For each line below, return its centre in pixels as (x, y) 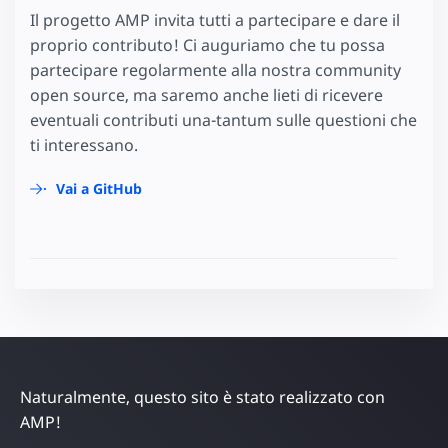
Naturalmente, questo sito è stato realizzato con (202, 396)
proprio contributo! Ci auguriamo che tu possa (207, 44)
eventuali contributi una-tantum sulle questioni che (223, 119)
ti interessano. (84, 144)
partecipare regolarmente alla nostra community (215, 69)
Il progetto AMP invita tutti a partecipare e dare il (215, 19)
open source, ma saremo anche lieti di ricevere (206, 94)
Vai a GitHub (99, 188)
